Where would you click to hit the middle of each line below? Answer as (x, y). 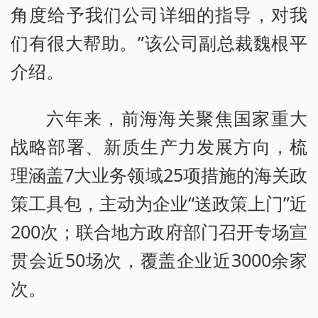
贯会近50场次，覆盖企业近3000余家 (159, 260)
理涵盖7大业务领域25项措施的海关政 (159, 175)
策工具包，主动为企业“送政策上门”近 (159, 203)
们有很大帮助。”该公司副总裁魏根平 (159, 43)
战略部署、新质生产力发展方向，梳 (159, 147)
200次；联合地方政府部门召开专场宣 (159, 232)
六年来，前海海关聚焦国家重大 (177, 118)
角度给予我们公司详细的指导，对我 (159, 15)
